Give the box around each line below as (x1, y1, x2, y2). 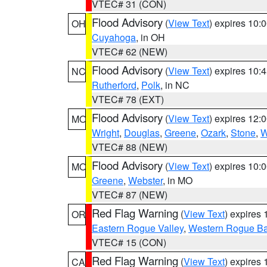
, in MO (163, 173, 193, 187)
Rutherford (92, 78, 136, 92)
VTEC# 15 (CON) (92, 235, 166, 249)
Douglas (124, 126, 160, 139)
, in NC (160, 78, 190, 92)
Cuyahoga (92, 30, 136, 44)
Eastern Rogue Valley (92, 221, 184, 235)
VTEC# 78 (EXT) (92, 92, 164, 106)
